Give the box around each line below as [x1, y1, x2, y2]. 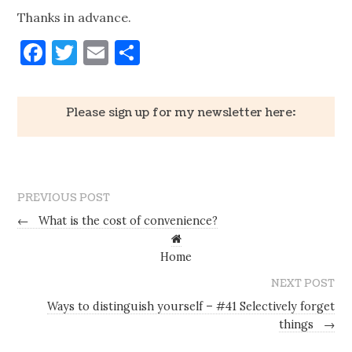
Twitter [77, 35, 169, 68]
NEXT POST [270, 276, 335, 291]
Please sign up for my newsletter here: [65, 104, 295, 120]
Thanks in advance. [17, 9, 132, 25]
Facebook [46, 35, 155, 68]
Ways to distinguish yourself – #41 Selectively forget [46, 299, 335, 313]
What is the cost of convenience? [35, 213, 218, 228]
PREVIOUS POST [17, 191, 111, 206]
